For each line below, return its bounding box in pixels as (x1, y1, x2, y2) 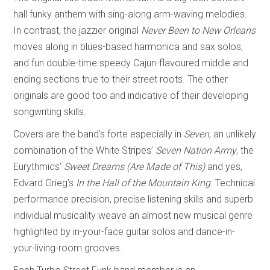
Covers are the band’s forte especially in (13, 128, 184, 140)
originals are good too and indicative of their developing (13, 89, 249, 101)
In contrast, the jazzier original (13, 24, 142, 36)
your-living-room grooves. (13, 242, 123, 254)
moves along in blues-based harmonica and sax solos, (13, 40, 243, 52)
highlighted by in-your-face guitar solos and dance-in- (13, 225, 236, 237)
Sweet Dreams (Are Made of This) (64, 160, 206, 172)
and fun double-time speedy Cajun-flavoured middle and (13, 57, 249, 69)
